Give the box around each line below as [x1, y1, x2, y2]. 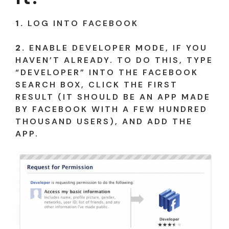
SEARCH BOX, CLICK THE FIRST [15, 79, 178, 90]
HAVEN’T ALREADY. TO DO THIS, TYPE [15, 54, 213, 65]
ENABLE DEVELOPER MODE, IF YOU [26, 42, 208, 53]
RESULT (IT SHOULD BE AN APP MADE [15, 91, 211, 102]
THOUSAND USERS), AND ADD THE [15, 116, 193, 127]
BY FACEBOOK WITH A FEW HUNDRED [15, 103, 208, 114]
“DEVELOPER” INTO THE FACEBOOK [15, 66, 198, 78]
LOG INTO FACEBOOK [24, 17, 139, 29]
